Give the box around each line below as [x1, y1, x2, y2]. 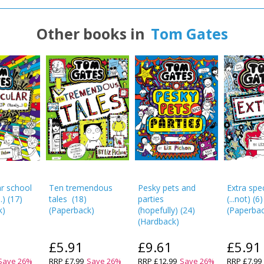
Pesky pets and [138, 182, 196, 193]
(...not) [227, 193, 251, 204]
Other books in [36, 24, 145, 44]
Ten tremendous [48, 182, 113, 193]
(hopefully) [138, 204, 178, 216]
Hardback [140, 216, 176, 227]
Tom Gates [150, 24, 228, 44]
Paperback [51, 204, 91, 216]
